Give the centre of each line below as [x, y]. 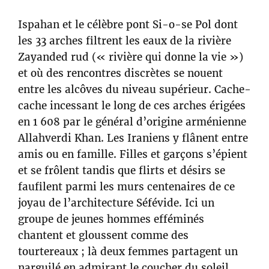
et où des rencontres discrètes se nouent [120, 74]
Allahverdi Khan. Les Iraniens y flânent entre [133, 138]
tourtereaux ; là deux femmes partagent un [128, 252]
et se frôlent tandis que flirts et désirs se [122, 171]
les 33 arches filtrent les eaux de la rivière [125, 41]
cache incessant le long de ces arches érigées [132, 106]
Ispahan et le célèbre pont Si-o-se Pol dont [128, 25]
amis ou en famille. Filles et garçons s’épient [133, 155]
